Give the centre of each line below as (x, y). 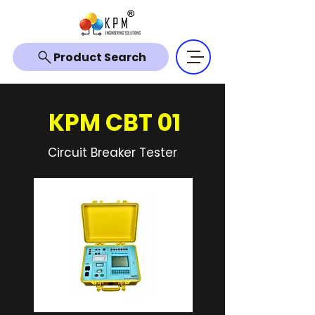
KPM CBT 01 (115, 123)
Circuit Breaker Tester (112, 153)
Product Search (99, 57)
